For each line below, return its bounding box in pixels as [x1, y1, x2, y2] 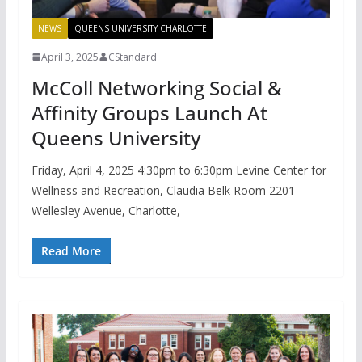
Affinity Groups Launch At [31, 99, 267, 126]
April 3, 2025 [40, 49, 99, 64]
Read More [40, 242, 101, 259]
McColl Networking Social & [31, 74, 282, 101]
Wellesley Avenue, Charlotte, [31, 202, 180, 218]
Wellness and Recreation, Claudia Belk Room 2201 [31, 182, 295, 198]
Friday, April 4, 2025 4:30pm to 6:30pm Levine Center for [31, 162, 326, 178]
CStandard [107, 49, 157, 64]
